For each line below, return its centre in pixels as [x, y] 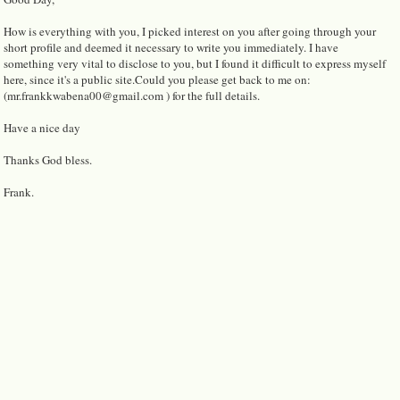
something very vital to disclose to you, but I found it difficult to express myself [195, 63]
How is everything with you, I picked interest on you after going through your [190, 31]
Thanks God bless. [48, 159]
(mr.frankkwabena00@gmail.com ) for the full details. [132, 95]
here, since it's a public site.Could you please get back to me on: [157, 79]
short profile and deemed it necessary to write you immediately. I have [171, 47]
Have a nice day [42, 127]
